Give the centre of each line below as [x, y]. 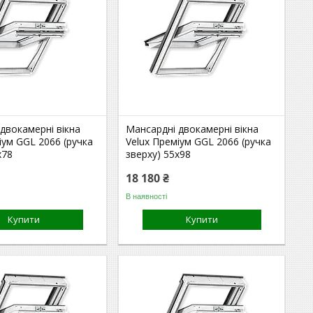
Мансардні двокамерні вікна [192, 129]
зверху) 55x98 [159, 154]
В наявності [147, 196]
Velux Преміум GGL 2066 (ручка [199, 141]
